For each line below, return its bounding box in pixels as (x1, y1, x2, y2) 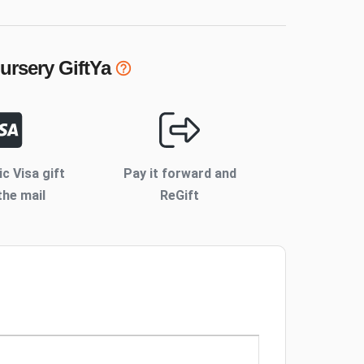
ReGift (160, 188, 200, 204)
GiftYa (53, 57, 110, 80)
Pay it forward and (123, 166, 236, 182)
